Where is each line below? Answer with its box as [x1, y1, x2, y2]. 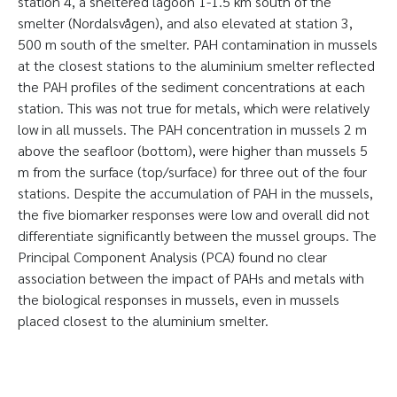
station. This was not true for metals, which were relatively [18, 98, 370, 117]
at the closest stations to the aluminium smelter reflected [18, 56, 375, 74]
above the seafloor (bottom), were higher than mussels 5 [18, 141, 368, 160]
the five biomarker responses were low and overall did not [18, 205, 370, 223]
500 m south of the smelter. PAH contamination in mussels [18, 35, 378, 53]
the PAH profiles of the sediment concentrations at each [18, 77, 365, 96]
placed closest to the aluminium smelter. [18, 311, 269, 330]
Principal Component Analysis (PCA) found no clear [18, 247, 327, 266]
